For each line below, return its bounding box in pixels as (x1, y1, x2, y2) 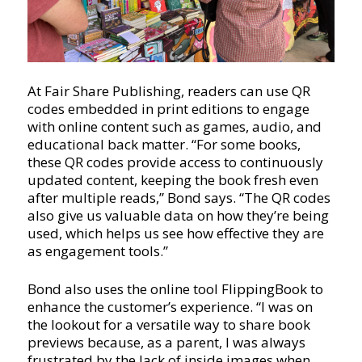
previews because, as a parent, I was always (27, 332, 305, 351)
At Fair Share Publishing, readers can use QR (27, 81, 310, 100)
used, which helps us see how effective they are (27, 223, 324, 242)
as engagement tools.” (27, 241, 168, 260)
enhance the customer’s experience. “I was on (27, 297, 313, 316)
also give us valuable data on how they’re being (27, 205, 329, 225)
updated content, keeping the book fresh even (27, 170, 318, 189)
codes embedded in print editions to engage (27, 99, 309, 118)
